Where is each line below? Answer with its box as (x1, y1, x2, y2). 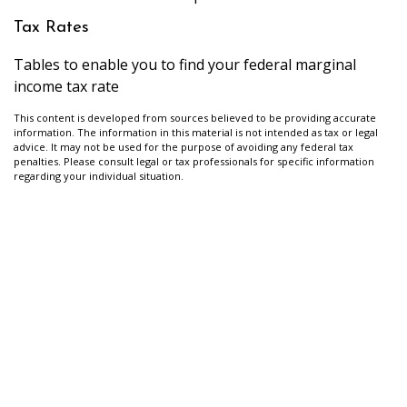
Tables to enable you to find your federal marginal (14, 54, 356, 74)
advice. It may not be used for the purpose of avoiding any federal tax (14, 139, 353, 154)
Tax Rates (14, 19, 89, 37)
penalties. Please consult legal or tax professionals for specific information (14, 154, 374, 168)
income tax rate (14, 75, 119, 96)
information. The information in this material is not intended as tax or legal (14, 124, 378, 139)
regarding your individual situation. (14, 168, 184, 183)
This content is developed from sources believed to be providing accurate (14, 110, 376, 124)
